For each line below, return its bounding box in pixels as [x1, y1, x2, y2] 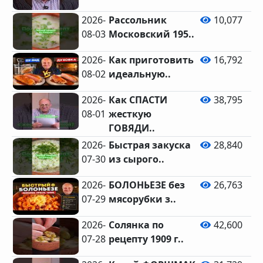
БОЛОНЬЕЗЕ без [109, 178, 186, 191]
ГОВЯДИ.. [109, 122, 156, 134]
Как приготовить [109, 53, 194, 66]
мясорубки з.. [109, 193, 177, 205]
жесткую [109, 107, 152, 120]
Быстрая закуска [109, 139, 191, 151]
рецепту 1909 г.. [109, 232, 184, 245]
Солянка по [109, 218, 164, 231]
